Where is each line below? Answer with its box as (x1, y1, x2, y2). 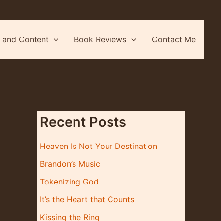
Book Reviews (74, 34, 127, 44)
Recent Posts (40, 113, 126, 130)
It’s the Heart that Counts (40, 194, 134, 204)
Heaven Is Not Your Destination (40, 141, 157, 151)
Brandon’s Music (40, 158, 100, 169)
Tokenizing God (40, 176, 99, 186)
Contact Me (152, 34, 196, 44)
